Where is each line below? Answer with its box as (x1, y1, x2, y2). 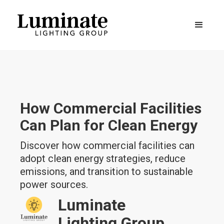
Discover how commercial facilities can (20, 139, 195, 151)
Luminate (58, 195, 126, 214)
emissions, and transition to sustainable (20, 165, 193, 177)
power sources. (20, 178, 88, 190)
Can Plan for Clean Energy (20, 116, 198, 134)
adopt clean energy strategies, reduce (20, 152, 186, 164)
